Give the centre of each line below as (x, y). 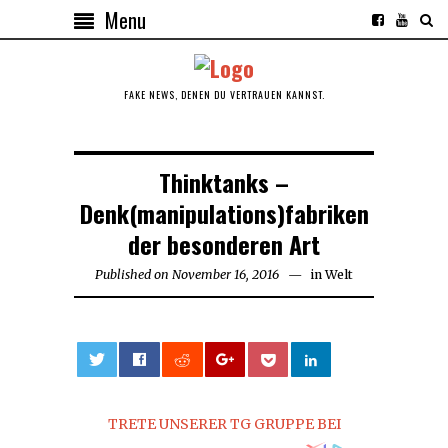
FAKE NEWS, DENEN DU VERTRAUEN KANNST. (224, 94)
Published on (132, 274)
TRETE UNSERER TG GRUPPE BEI (224, 423)
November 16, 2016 (225, 274)
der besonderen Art (224, 243)
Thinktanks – (224, 181)
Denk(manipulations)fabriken (224, 212)
